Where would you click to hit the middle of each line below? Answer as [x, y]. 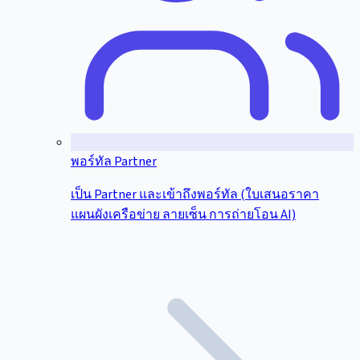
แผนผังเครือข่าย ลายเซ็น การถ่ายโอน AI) [183, 215]
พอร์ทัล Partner [114, 162]
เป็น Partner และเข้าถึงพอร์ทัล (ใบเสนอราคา [195, 195]
